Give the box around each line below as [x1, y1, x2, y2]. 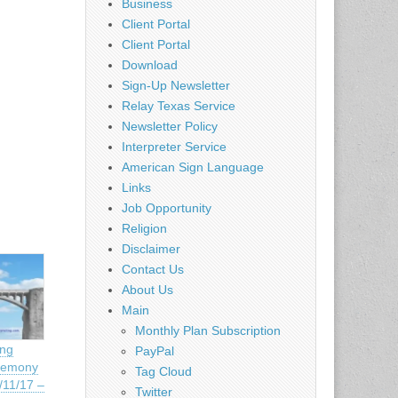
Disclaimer [122, 241, 180, 256]
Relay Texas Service [122, 98, 235, 113]
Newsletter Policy [122, 118, 218, 133]
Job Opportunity [122, 200, 211, 215]
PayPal [135, 343, 174, 358]
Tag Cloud [135, 363, 192, 378]
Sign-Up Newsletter [122, 77, 230, 92]
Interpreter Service [122, 139, 227, 154]
